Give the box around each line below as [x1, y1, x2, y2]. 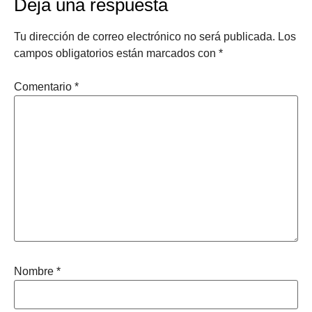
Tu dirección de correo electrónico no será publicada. [14, 30, 275, 42]
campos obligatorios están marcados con [14, 47, 219, 59]
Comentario [14, 81, 75, 93]
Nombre [14, 265, 56, 278]
